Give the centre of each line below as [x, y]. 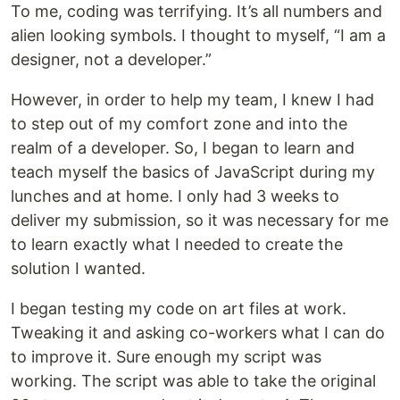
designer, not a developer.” [111, 59]
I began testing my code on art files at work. [179, 308]
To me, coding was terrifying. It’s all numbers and [196, 11]
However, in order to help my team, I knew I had [192, 100]
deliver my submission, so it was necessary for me [200, 220]
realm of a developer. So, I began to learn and [183, 148]
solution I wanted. [78, 268]
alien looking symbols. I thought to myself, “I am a [198, 35]
